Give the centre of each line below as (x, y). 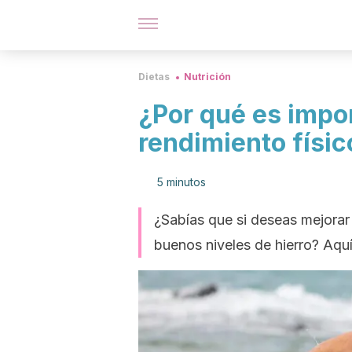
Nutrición (207, 77)
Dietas (154, 77)
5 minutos (181, 182)
